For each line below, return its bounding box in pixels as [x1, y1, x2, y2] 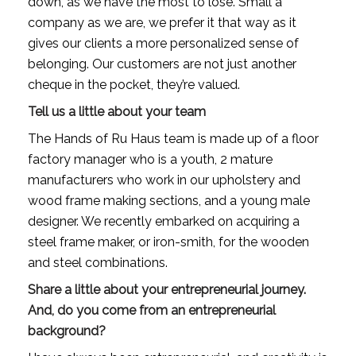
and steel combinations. [27, 254, 168, 270]
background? [27, 323, 106, 339]
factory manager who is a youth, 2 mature [27, 151, 273, 167]
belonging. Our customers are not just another [27, 56, 296, 72]
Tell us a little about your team [27, 103, 206, 119]
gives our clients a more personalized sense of [27, 35, 299, 51]
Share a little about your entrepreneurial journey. [27, 281, 306, 297]
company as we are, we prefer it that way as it [27, 14, 296, 30]
